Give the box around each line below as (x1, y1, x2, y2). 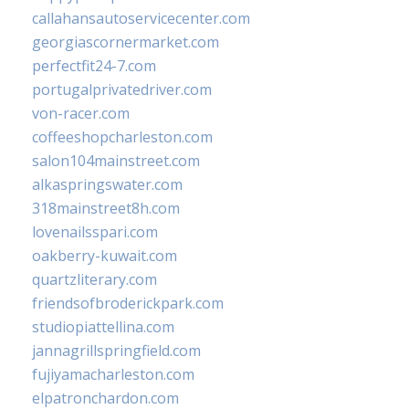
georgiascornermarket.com (32, 32, 219, 53)
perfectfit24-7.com (32, 56, 156, 77)
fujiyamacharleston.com (32, 364, 194, 385)
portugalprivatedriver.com (32, 79, 212, 100)
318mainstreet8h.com (32, 198, 180, 219)
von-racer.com (32, 103, 130, 124)
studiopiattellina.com (32, 317, 174, 338)
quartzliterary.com (32, 269, 157, 290)
